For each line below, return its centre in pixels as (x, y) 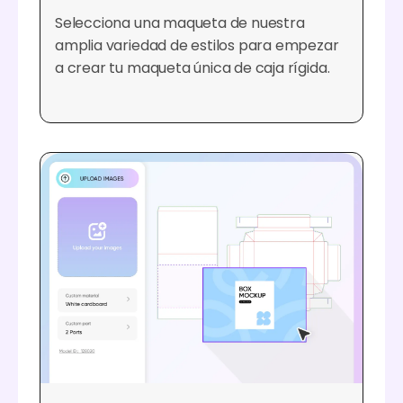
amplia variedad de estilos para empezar (197, 46)
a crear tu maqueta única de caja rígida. (193, 68)
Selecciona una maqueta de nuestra (180, 23)
